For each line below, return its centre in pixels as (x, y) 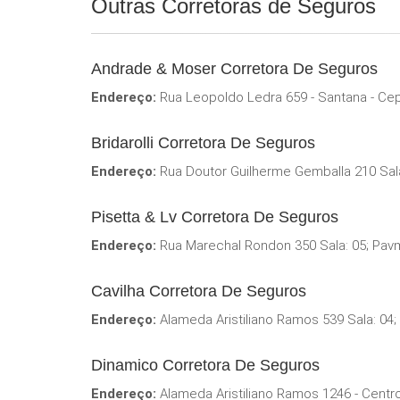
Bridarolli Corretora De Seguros (203, 142)
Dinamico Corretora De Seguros (205, 365)
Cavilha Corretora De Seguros (199, 291)
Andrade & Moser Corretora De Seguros (234, 68)
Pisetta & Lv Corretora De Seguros (215, 217)
